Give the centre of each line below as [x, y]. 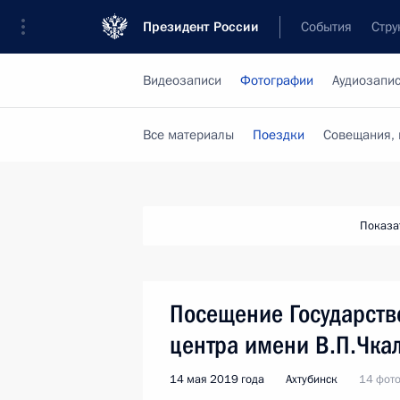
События [326, 27]
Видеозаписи [182, 80]
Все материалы [188, 135]
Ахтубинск [312, 379]
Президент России [201, 27]
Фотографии [277, 80]
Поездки [279, 135]
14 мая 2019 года [217, 379]
